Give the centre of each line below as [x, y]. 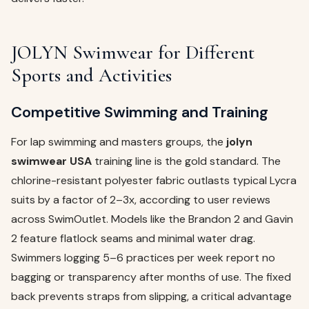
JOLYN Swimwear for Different [133, 53]
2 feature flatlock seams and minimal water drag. [133, 239]
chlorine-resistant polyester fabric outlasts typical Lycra [154, 181]
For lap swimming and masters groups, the [119, 142]
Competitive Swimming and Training [140, 112]
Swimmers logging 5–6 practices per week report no [143, 258]
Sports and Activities [91, 76]
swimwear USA [51, 161]
